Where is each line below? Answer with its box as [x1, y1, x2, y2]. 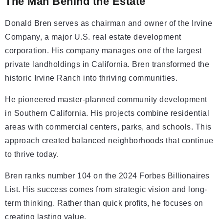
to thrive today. [5, 150, 59, 158]
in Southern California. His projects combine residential [5, 109, 209, 117]
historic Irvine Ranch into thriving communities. [5, 74, 177, 82]
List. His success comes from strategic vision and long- [5, 185, 207, 194]
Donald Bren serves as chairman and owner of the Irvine [5, 19, 212, 27]
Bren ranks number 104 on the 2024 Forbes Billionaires [5, 172, 210, 180]
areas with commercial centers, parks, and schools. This [5, 123, 212, 131]
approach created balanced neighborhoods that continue [5, 136, 214, 145]
